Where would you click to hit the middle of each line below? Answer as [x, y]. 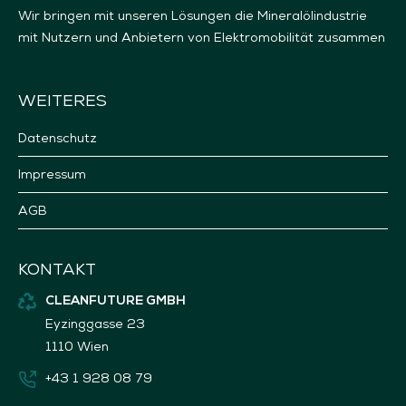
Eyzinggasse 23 [95, 324]
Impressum [52, 174]
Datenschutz [58, 138]
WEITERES [63, 101]
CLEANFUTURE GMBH [116, 302]
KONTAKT [57, 269]
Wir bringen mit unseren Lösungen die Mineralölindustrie [193, 16]
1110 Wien [77, 347]
